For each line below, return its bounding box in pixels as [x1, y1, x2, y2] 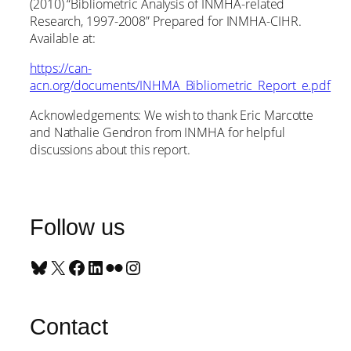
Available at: [30, 29, 96, 47]
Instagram [123, 253, 139, 280]
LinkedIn [85, 253, 96, 280]
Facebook [67, 253, 76, 280]
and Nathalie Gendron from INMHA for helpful [30, 124, 285, 142]
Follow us [30, 214, 125, 240]
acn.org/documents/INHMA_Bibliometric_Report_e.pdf [30, 77, 331, 95]
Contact [30, 314, 108, 340]
